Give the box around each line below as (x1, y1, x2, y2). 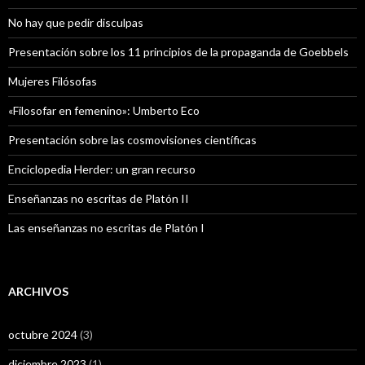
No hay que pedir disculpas (8, 15, 143, 29)
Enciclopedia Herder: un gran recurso (8, 161, 196, 176)
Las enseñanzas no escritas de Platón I (8, 220, 204, 235)
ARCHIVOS (8, 284, 68, 298)
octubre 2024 (8, 327, 77, 341)
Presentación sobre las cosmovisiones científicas (8, 132, 257, 147)
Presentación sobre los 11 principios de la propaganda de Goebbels (8, 44, 349, 59)
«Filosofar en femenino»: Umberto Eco (8, 103, 200, 117)
